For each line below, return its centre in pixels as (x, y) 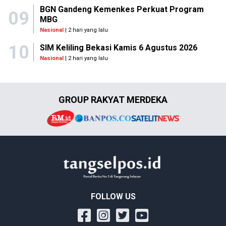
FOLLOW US (113, 197)
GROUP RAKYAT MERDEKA (113, 99)
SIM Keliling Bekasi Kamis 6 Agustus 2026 (119, 48)
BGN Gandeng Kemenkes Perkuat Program (122, 9)
